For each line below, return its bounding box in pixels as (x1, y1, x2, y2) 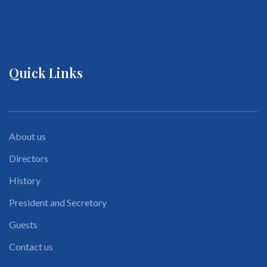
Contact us (9, 240, 53, 252)
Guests (9, 218, 38, 230)
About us (9, 130, 46, 142)
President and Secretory (9, 196, 107, 208)
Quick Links (9, 63, 83, 82)
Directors (9, 152, 48, 164)
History (9, 174, 41, 186)
